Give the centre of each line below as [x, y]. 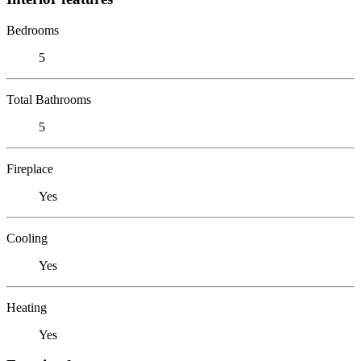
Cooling [27, 238]
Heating [27, 307]
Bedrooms [33, 30]
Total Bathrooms [49, 99]
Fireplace [30, 168]
